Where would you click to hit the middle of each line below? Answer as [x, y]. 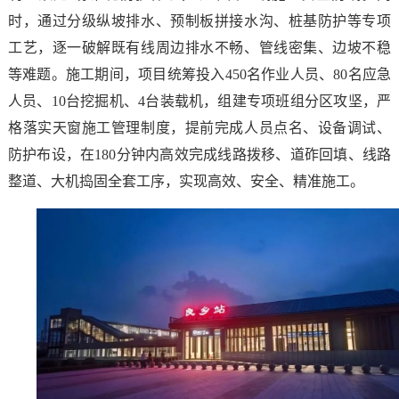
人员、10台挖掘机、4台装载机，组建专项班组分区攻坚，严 [199, 101]
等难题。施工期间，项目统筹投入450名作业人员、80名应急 [199, 74]
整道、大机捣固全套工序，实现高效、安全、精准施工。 [186, 181]
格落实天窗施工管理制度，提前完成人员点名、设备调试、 [199, 127]
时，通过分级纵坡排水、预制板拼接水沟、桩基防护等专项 [199, 20]
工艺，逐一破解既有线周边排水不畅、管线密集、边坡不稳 [199, 47]
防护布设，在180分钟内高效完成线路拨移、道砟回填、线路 [199, 154]
